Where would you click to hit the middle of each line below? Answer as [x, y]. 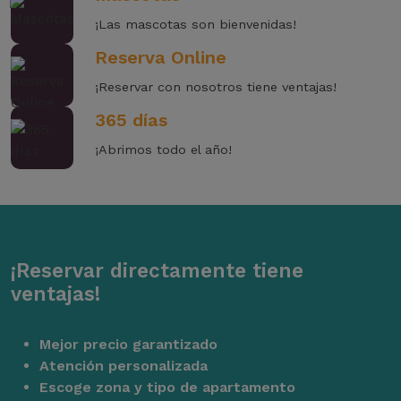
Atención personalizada [124, 366]
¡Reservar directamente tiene [157, 271]
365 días [131, 120]
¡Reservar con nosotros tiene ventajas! [216, 87]
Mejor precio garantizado [128, 345]
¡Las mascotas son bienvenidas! [196, 25]
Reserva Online [161, 58]
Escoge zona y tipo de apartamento [167, 388]
